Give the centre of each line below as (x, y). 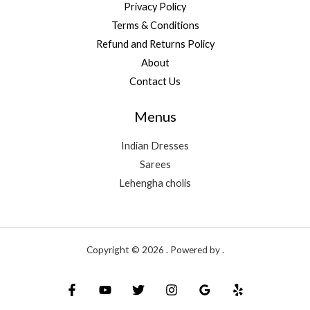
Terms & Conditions (155, 25)
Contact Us (155, 81)
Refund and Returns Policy (155, 44)
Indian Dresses (155, 145)
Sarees (155, 164)
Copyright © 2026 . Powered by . (155, 249)
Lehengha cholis (155, 183)
